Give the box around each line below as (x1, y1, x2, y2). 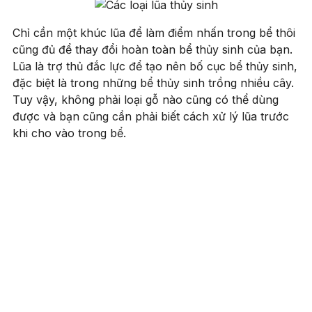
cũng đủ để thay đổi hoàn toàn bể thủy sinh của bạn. (13, 42, 292, 56)
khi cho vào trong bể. (13, 126, 130, 140)
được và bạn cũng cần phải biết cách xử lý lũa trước (13, 109, 289, 123)
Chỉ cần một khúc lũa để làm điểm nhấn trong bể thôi (13, 26, 295, 40)
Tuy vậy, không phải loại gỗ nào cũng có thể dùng (13, 93, 279, 107)
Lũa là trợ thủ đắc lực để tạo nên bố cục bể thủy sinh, (13, 59, 297, 73)
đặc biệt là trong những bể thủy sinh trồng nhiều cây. (13, 76, 294, 90)
